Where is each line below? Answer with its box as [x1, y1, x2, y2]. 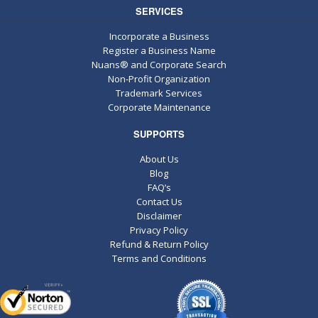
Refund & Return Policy [109, 237, 209, 251]
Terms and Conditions [111, 251, 207, 265]
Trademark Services [116, 87, 202, 100]
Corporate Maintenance [107, 101, 211, 114]
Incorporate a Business [109, 30, 209, 43]
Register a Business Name [102, 44, 216, 57]
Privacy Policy [130, 223, 188, 236]
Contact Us [136, 194, 182, 208]
